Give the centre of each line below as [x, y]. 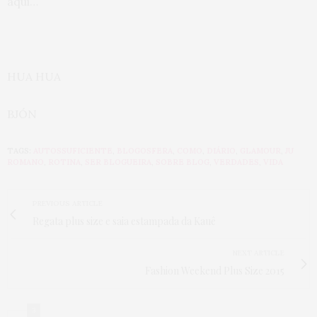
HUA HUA [34, 76]
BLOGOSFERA [145, 151]
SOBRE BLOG [183, 162]
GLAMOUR [260, 151]
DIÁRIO [221, 151]
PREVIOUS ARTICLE [68, 203]
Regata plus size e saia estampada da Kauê [124, 221]
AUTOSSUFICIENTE [73, 151]
